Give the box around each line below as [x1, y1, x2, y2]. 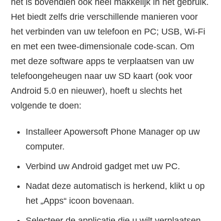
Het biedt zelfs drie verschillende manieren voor [11, 12, 198, 22]
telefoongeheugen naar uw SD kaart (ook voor [11, 71, 193, 81]
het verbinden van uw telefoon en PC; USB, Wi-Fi [11, 27, 206, 37]
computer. [26, 142, 65, 152]
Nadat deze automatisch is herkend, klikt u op [26, 181, 205, 191]
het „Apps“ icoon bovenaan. [26, 196, 135, 206]
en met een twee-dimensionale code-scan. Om [11, 41, 195, 52]
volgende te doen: [11, 101, 82, 111]
